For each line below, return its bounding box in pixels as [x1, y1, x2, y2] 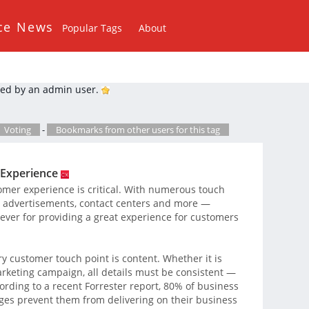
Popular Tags [62, 21, 123, 34]
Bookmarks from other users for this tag [56, 123, 220, 136]
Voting [4, 123, 31, 136]
